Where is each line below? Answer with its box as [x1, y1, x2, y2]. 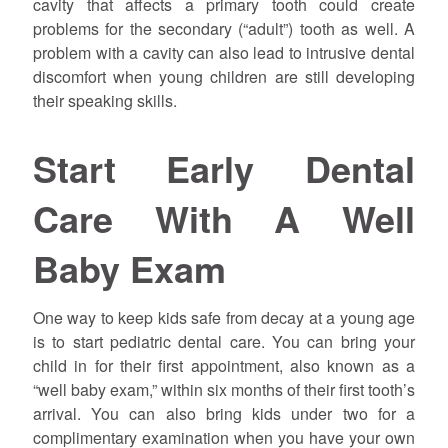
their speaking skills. [32, 88, 177, 112]
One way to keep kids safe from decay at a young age [32, 306, 416, 330]
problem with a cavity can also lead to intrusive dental [32, 40, 416, 64]
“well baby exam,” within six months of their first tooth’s [32, 378, 416, 402]
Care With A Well [32, 191, 416, 244]
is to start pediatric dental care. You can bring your [32, 330, 416, 354]
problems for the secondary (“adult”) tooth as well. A [32, 16, 416, 40]
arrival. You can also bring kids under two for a [32, 402, 416, 426]
